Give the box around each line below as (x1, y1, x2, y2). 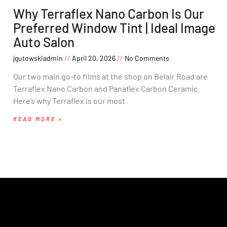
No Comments (123, 54, 169, 63)
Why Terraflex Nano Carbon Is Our (13, 6, 204, 22)
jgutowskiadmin (13, 54, 64, 63)
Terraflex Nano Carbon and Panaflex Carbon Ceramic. (13, 84, 200, 94)
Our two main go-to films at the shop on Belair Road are (13, 71, 208, 82)
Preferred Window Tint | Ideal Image (13, 20, 215, 36)
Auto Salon (13, 34, 74, 50)
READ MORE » (13, 116, 62, 123)
